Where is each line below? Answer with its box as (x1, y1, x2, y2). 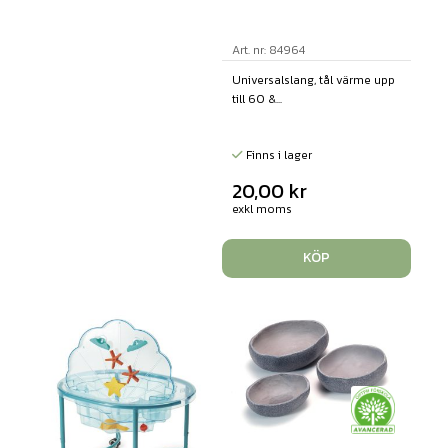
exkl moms (231, 199, 292, 218)
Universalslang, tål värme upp (231, 70, 395, 89)
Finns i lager (242, 145, 312, 164)
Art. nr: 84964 (231, 40, 305, 59)
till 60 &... (231, 89, 282, 108)
